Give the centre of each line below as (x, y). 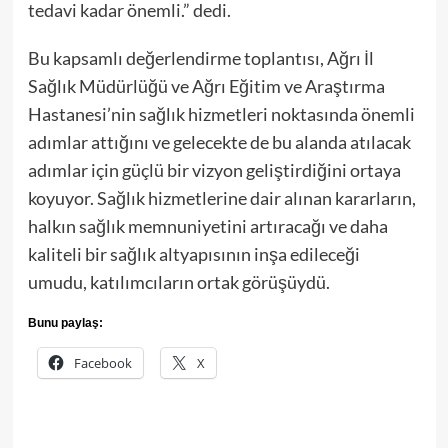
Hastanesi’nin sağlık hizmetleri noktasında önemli (221, 114)
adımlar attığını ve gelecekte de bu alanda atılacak (219, 142)
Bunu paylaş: (65, 323)
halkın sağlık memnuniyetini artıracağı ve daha (207, 226)
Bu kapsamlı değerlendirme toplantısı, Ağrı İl (200, 58)
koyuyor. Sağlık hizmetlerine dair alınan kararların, (221, 198)
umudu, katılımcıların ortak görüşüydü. (178, 282)
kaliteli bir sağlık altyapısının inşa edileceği (193, 254)
